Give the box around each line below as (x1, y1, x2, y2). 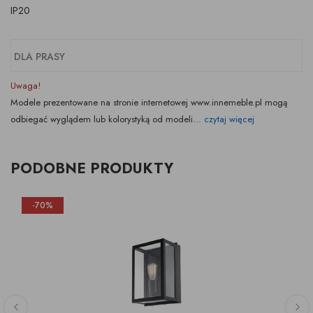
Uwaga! (10, 79, 41, 93)
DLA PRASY (14, 50, 65, 64)
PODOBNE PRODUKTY (10, 158, 173, 180)
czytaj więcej (204, 112, 257, 126)
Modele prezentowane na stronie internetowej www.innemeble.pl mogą (10, 96, 287, 110)
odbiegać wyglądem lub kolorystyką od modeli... (10, 112, 204, 126)
